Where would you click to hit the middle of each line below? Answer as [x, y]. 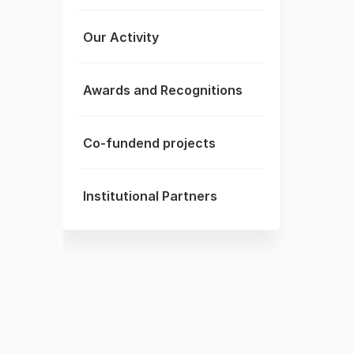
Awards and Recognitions [163, 90]
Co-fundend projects [149, 143]
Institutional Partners [150, 196]
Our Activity [121, 37]
